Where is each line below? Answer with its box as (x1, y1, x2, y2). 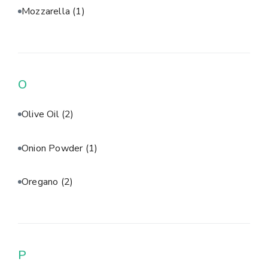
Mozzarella (22, 5, 73, 19)
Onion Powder (22, 141, 86, 155)
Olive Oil (22, 108, 62, 121)
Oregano (22, 175, 61, 189)
